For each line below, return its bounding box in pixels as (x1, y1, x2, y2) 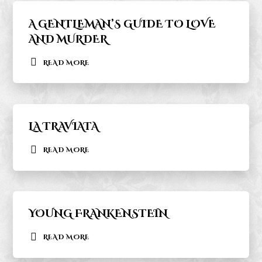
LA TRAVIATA (28, 120, 98, 135)
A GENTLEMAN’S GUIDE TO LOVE (28, 17, 216, 32)
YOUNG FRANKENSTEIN (28, 207, 168, 222)
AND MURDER (28, 32, 108, 47)
